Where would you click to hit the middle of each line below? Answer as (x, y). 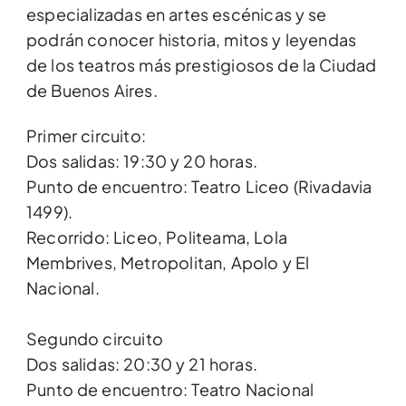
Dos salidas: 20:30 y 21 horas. (142, 364)
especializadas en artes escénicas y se (177, 14)
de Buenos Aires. (92, 91)
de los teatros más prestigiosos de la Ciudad (202, 65)
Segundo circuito (95, 339)
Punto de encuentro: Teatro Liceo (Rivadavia (199, 187)
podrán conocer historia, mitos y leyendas (192, 40)
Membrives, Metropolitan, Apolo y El (168, 263)
